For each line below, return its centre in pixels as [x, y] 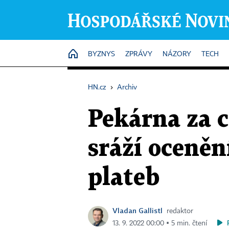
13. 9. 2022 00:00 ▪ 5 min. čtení [160, 223]
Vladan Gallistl [138, 210]
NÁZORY [177, 54]
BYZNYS [101, 54]
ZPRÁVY [139, 54]
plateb [124, 178]
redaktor [180, 211]
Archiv [127, 87]
